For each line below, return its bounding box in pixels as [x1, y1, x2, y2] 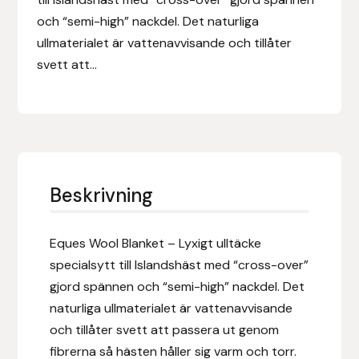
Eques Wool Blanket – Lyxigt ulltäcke [50, 234, 262, 252]
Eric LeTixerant [16, 242, 103, 259]
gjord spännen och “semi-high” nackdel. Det [50, 277, 305, 295]
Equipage [16, 201, 71, 218]
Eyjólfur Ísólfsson [16, 324, 114, 341]
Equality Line [16, 79, 90, 95]
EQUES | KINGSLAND [16, 160, 131, 177]
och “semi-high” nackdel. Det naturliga [37, 12, 260, 30]
